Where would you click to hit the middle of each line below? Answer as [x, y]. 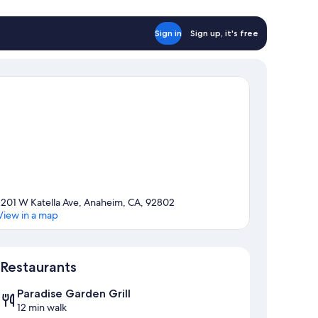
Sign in [168, 33]
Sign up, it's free [224, 33]
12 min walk [42, 308]
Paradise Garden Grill [74, 294]
